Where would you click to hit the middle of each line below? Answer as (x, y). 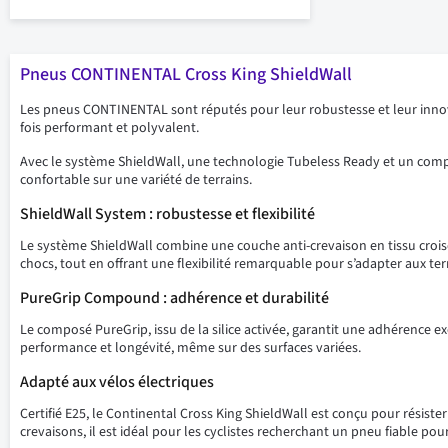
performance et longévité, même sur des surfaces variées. (190, 348)
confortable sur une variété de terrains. (136, 180)
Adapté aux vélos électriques (117, 382)
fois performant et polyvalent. (109, 128)
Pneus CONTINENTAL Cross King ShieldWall (186, 74)
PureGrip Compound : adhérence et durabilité (174, 298)
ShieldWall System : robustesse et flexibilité (167, 214)
